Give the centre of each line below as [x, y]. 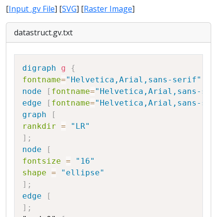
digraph [39, 68]
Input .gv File [32, 8]
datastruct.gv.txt [43, 32]
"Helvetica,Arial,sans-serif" [134, 79]
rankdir [39, 126]
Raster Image [108, 8]
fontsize [42, 161]
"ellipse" [83, 172]
